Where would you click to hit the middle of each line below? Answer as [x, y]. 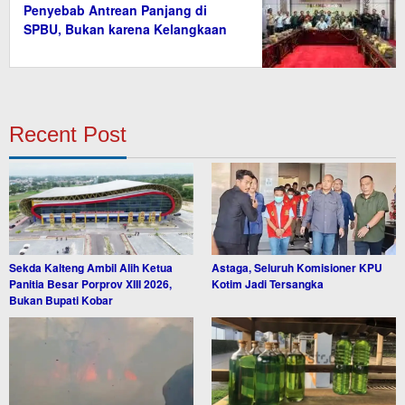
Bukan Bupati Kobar [61, 300]
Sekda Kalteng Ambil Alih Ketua [91, 268]
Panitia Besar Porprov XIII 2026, [90, 284]
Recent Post [68, 134]
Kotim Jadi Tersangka [268, 284]
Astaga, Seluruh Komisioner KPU [297, 268]
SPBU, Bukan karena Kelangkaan [125, 29]
